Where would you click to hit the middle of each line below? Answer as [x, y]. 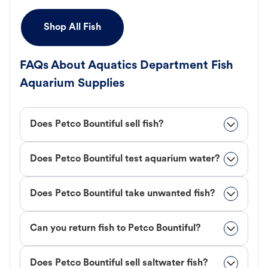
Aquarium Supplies [72, 84]
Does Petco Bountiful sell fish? [97, 125]
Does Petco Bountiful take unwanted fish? [122, 194]
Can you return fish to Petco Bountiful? [115, 229]
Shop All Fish [72, 28]
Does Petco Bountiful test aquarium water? [125, 159]
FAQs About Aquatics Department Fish [127, 66]
